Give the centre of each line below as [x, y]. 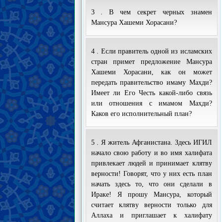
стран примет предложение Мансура [151, 62]
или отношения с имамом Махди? [151, 103]
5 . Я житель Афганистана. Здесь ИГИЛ [151, 142]
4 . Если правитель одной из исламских [151, 51]
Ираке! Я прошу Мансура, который [151, 194]
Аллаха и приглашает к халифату [151, 215]
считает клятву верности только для [151, 205]
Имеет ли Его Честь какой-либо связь [151, 93]
